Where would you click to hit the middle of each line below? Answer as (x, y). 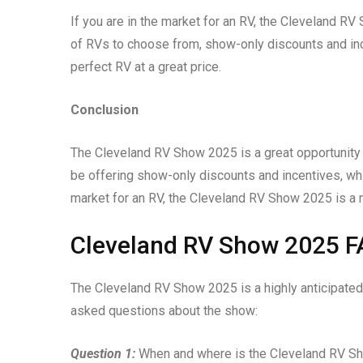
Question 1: (103, 353)
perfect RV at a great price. (146, 66)
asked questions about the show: (164, 310)
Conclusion (105, 109)
